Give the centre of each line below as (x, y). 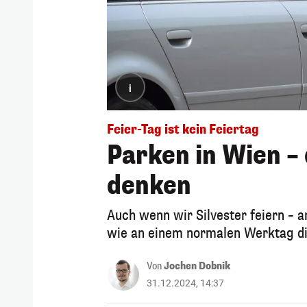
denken (149, 185)
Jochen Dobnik (197, 266)
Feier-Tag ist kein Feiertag (183, 129)
